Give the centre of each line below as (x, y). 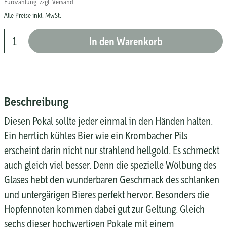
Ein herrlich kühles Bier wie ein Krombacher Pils (96, 136)
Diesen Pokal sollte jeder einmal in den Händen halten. (108, 121)
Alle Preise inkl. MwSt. (33, 15)
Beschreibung (36, 102)
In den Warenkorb (126, 41)
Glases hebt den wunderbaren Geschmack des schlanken (112, 180)
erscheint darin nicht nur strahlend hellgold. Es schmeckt (112, 150)
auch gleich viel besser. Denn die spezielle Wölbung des (110, 165)
